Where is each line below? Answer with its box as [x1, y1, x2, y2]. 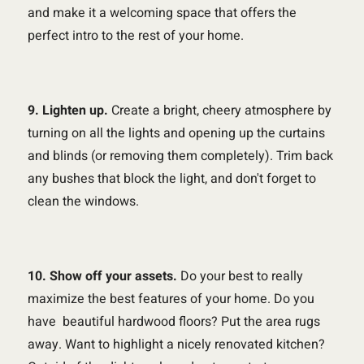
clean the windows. [27, 191, 139, 211]
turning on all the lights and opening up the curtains [27, 123, 325, 143]
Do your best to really [176, 266, 303, 286]
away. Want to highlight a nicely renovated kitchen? [27, 334, 325, 354]
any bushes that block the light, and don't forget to [27, 168, 316, 188]
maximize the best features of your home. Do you [27, 288, 314, 309]
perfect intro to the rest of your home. [27, 25, 244, 45]
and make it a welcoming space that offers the [27, 2, 297, 23]
